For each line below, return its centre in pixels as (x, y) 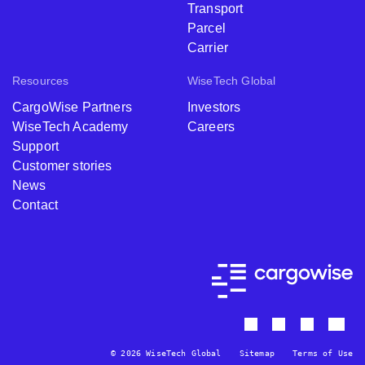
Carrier (208, 48)
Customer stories (62, 166)
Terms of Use (323, 354)
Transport (215, 9)
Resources (41, 81)
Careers (211, 127)
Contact (35, 205)
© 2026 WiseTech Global (166, 354)
